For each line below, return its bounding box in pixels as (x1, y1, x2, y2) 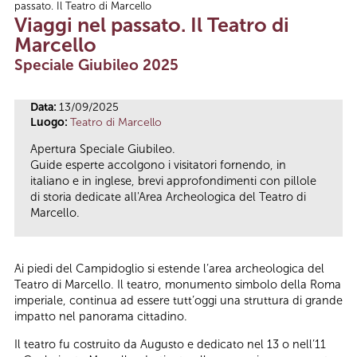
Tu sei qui (14, 2, 95, 25)
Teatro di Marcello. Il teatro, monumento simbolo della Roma (14, 277, 341, 292)
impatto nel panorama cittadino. (14, 309, 190, 324)
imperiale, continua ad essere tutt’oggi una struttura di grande (14, 293, 343, 308)
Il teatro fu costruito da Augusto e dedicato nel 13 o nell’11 (14, 336, 326, 351)
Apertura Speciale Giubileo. (30, 142, 175, 157)
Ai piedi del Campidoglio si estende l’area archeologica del (14, 261, 324, 277)
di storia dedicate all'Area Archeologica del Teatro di (30, 190, 306, 205)
